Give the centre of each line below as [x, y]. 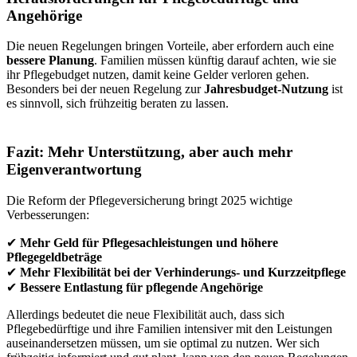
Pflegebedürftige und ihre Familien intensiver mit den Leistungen [169, 328]
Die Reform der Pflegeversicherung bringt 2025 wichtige [149, 200]
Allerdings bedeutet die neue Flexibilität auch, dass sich [145, 314]
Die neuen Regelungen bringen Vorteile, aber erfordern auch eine [170, 46]
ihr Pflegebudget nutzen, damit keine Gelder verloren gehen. [158, 75]
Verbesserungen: [48, 214]
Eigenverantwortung [74, 170]
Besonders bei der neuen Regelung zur [105, 89]
